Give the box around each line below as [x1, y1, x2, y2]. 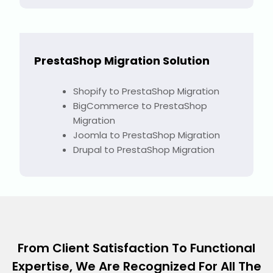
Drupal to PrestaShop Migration [73, 143, 214, 156]
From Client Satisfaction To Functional [18, 239, 255, 257]
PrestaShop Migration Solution [34, 52, 210, 68]
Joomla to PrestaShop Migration [73, 128, 220, 141]
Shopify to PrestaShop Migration [73, 84, 219, 97]
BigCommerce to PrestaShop [73, 99, 207, 112]
